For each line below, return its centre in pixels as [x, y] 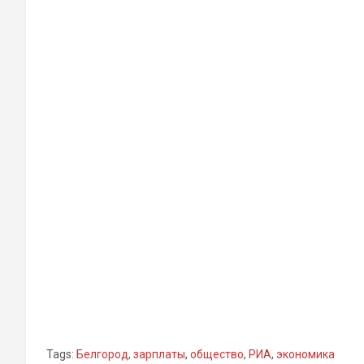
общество [217, 354]
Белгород [102, 354]
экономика [305, 354]
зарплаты [159, 354]
